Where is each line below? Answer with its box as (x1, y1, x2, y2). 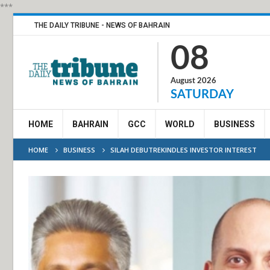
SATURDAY (171, 89, 234, 101)
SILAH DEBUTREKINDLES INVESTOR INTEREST (110, 145, 257, 154)
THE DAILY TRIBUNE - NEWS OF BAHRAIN (34, 21, 170, 30)
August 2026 (171, 77, 216, 85)
